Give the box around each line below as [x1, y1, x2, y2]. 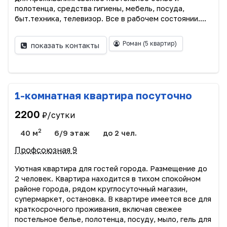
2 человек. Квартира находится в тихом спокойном [15, 174, 201, 183]
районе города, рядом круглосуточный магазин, [15, 184, 187, 193]
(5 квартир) [142, 40, 177, 48]
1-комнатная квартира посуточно [15, 89, 192, 102]
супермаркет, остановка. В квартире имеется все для [15, 194, 211, 203]
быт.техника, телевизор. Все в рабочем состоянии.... [15, 14, 206, 23]
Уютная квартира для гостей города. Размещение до [15, 164, 207, 173]
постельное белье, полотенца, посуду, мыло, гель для [15, 214, 211, 223]
